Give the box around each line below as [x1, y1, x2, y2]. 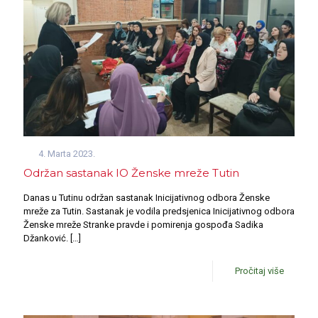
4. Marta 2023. [38, 148, 96, 159]
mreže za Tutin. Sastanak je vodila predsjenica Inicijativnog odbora [23, 205, 295, 216]
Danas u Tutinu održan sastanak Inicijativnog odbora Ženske [23, 192, 270, 203]
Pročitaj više [235, 265, 284, 276]
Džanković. [23, 232, 68, 243]
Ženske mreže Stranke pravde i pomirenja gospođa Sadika [23, 219, 263, 230]
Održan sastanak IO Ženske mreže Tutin [23, 165, 239, 180]
